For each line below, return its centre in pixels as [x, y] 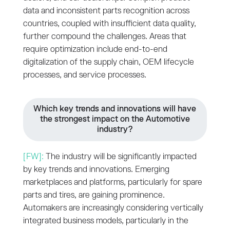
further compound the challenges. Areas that [104, 36]
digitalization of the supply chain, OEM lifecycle [108, 62]
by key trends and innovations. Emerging [96, 169]
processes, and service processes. [84, 75]
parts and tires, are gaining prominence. [94, 195]
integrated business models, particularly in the [106, 221]
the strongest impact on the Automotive [115, 119]
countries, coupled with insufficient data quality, [109, 24]
